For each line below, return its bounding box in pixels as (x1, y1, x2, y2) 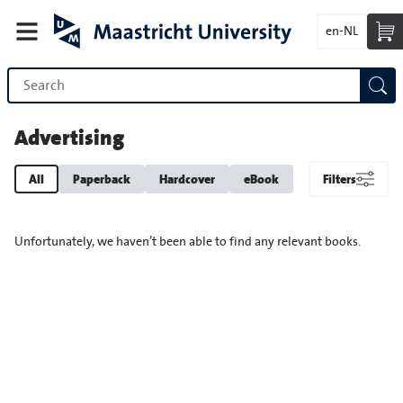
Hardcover (159, 167, 215, 190)
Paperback (73, 167, 130, 190)
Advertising (14, 120, 124, 156)
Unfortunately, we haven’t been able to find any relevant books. (14, 235, 361, 249)
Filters (323, 167, 356, 190)
